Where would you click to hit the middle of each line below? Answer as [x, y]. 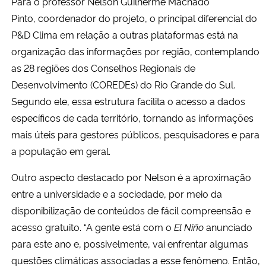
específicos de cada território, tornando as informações [132, 117]
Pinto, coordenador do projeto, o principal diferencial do [134, 18]
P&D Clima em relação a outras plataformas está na [125, 34]
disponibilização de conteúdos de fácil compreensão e [131, 210]
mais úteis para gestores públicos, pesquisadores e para [135, 134]
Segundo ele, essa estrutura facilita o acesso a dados [128, 101]
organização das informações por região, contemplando [135, 51]
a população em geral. [61, 151]
